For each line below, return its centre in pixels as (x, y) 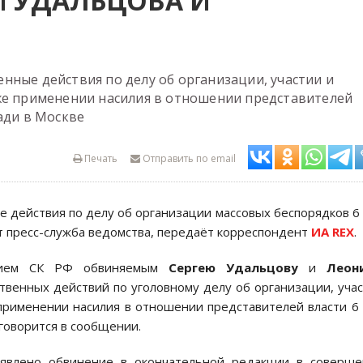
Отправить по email (188, 158)
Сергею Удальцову (233, 267)
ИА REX (333, 232)
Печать (100, 158)
